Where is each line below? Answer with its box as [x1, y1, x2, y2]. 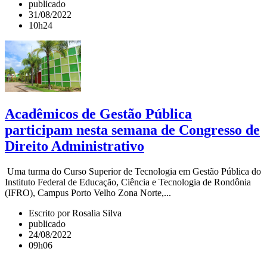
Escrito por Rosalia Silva [29, 207, 122, 218]
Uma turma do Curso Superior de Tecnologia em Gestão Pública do [5, 166, 261, 176]
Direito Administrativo [5, 138, 144, 154]
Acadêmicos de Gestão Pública [5, 105, 192, 122]
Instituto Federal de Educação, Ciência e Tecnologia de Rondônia [5, 176, 251, 187]
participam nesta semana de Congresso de [5, 122, 260, 138]
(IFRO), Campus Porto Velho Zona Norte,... [5, 187, 171, 198]
